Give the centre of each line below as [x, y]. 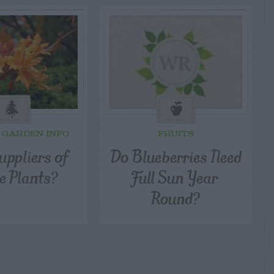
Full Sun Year [176, 177]
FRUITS [176, 135]
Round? [176, 198]
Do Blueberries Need [176, 156]
